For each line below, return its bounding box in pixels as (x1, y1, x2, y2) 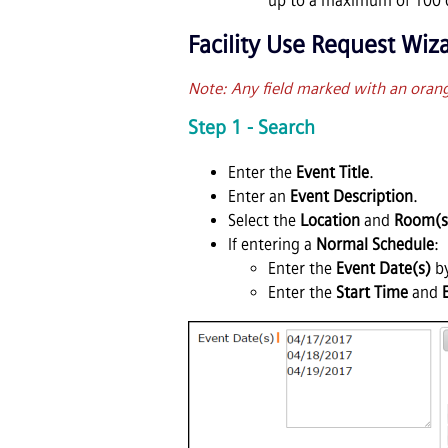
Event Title (296, 163, 369, 183)
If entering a (228, 235, 316, 255)
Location (300, 211, 360, 231)
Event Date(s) (336, 259, 431, 279)
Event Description (290, 187, 413, 207)
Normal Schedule (316, 235, 434, 255)
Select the (228, 211, 300, 231)
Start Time (336, 283, 408, 303)
